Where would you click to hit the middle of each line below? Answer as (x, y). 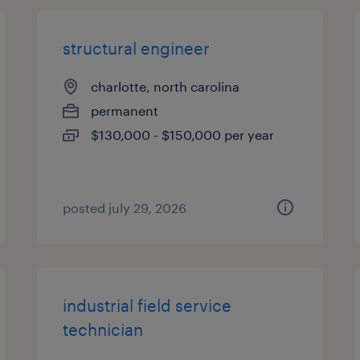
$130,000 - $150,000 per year (183, 135)
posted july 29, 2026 (125, 208)
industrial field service (147, 305)
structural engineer (137, 48)
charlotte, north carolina (166, 86)
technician (103, 329)
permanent (125, 110)
